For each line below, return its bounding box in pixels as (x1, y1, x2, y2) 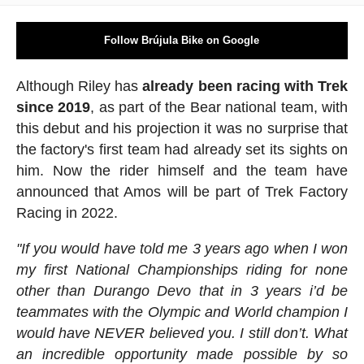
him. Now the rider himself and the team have (15, 162, 349, 179)
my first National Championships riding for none (15, 261, 349, 278)
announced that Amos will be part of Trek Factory (15, 183, 349, 200)
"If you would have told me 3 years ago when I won (15, 240, 349, 257)
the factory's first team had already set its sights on (15, 141, 349, 158)
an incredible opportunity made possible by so (15, 345, 349, 362)
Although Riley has (15, 77, 143, 94)
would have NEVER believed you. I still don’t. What (15, 324, 349, 341)
